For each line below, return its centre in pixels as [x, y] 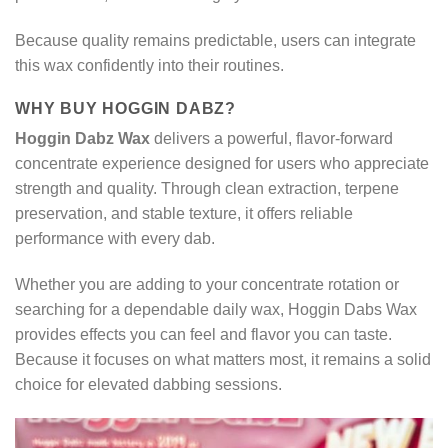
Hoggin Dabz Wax [82, 138]
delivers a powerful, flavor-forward [271, 138]
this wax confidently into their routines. [149, 66]
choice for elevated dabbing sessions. [148, 384]
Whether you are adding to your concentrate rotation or [207, 284]
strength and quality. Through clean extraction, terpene [207, 188]
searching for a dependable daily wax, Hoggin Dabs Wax [216, 309]
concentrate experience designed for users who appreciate [222, 163]
